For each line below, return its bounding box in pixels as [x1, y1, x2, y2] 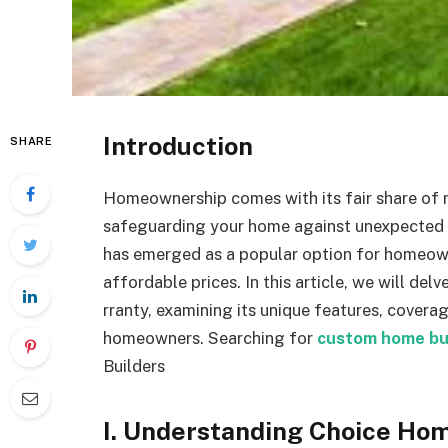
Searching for [208, 327, 317, 348]
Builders [103, 355, 165, 376]
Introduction [103, 131, 253, 161]
